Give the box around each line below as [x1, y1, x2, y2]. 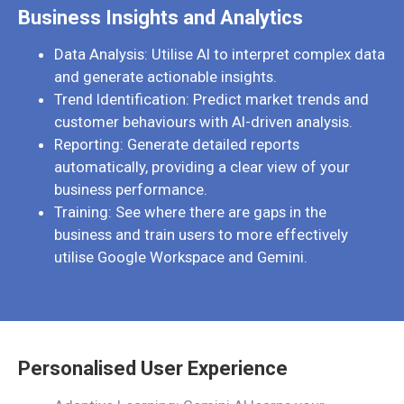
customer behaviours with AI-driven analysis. [54, 113, 353, 132]
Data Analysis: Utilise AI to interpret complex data [54, 45, 385, 64]
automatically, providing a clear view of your [54, 158, 350, 177]
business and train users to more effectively [54, 225, 348, 244]
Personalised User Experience [18, 356, 288, 380]
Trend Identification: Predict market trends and [54, 90, 369, 109]
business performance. [54, 180, 207, 199]
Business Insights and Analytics [18, 5, 303, 29]
